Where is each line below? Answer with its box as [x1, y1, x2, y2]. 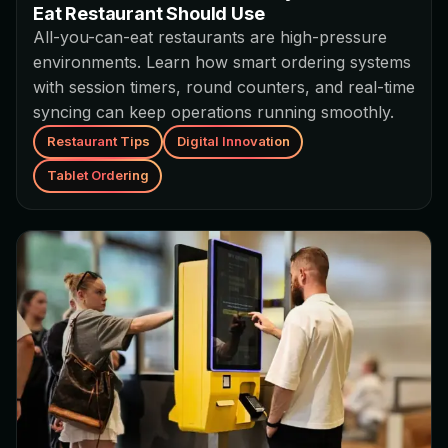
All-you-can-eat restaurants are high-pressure [33, 26, 387, 47]
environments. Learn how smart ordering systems [33, 51, 411, 72]
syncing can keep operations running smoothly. [33, 101, 394, 122]
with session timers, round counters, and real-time [33, 76, 415, 97]
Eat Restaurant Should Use [33, 2, 265, 24]
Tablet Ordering [46, 167, 149, 184]
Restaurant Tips [46, 133, 150, 150]
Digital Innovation [176, 133, 290, 150]
